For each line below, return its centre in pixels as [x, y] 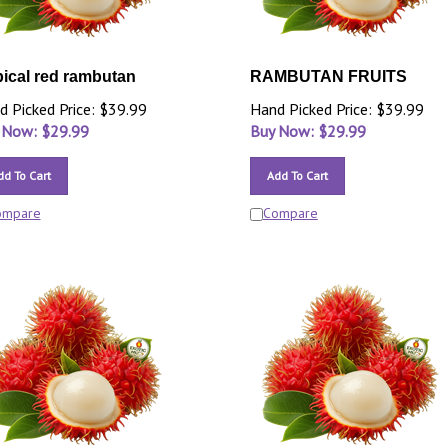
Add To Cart [297, 175]
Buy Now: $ [288, 131]
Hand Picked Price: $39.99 [336, 109]
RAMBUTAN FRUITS [328, 76]
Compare [290, 213]
